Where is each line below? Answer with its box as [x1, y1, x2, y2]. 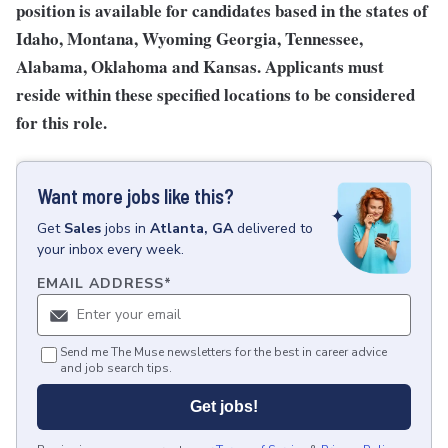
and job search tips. [60, 360, 172, 377]
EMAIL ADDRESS [37, 274, 164, 294]
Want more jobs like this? [37, 184, 234, 208]
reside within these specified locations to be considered [16, 82, 415, 107]
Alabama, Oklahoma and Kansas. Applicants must [16, 54, 384, 79]
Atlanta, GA [150, 219, 233, 238]
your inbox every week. [37, 240, 184, 259]
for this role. [16, 110, 107, 135]
